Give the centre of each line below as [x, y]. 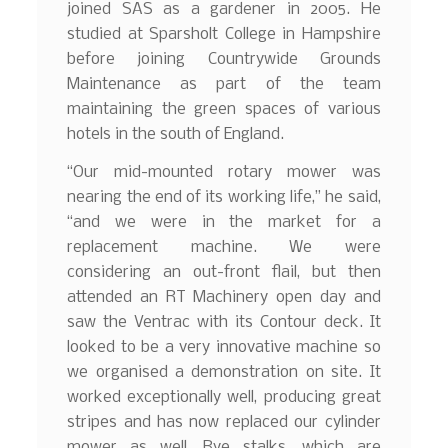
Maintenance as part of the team [224, 85]
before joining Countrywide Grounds [224, 60]
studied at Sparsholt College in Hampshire [224, 35]
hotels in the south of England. [176, 135]
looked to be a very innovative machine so [224, 348]
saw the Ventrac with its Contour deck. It [224, 323]
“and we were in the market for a [224, 223]
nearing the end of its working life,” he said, [224, 198]
